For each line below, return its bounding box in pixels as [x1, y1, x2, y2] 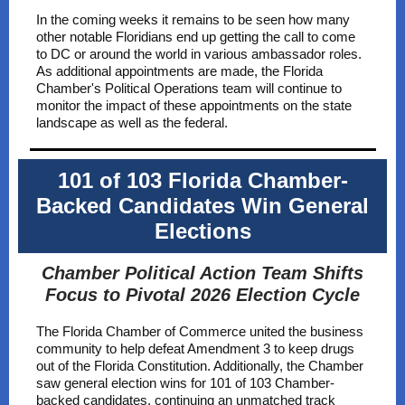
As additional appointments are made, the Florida [36, 63, 323, 79]
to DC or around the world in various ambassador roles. [36, 46, 362, 61]
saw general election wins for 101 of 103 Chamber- [36, 375, 334, 391]
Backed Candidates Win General [36, 193, 369, 218]
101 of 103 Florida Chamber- [57, 168, 348, 193]
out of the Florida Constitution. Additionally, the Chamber [36, 358, 363, 373]
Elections [154, 219, 251, 243]
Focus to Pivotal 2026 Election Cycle [45, 285, 360, 305]
